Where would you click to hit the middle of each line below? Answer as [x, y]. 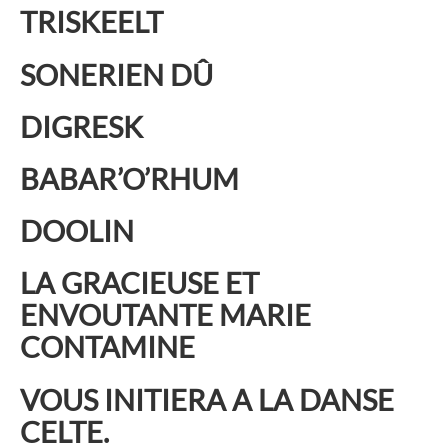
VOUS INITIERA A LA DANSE [207, 399]
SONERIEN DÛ [116, 74]
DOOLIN [77, 231]
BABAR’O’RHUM [129, 178]
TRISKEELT [91, 22]
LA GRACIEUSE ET [139, 283]
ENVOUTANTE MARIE [165, 315]
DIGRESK [81, 126]
